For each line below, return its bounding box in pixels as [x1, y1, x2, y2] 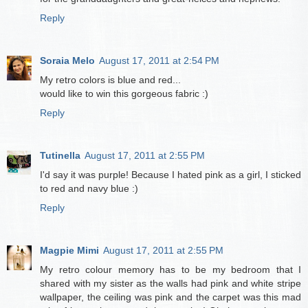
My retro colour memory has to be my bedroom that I [40, 263, 301, 275]
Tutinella [40, 149, 80, 161]
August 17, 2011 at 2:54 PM [99, 54, 219, 66]
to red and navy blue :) [40, 182, 138, 194]
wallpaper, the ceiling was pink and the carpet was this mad [40, 291, 301, 302]
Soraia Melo [40, 54, 95, 66]
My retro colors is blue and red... [40, 74, 181, 85]
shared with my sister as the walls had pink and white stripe [40, 277, 301, 289]
